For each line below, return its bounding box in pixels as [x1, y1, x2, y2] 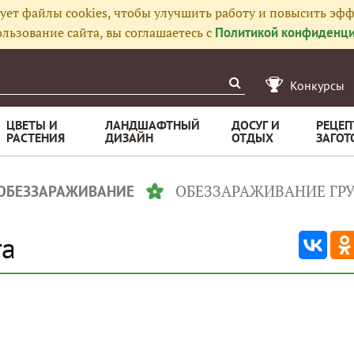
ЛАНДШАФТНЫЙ [105, 117, 200, 133]
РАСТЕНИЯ [6, 130, 65, 145]
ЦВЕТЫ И [6, 117, 58, 133]
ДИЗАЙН [105, 130, 153, 145]
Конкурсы [290, 77, 345, 93]
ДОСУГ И [232, 117, 280, 133]
